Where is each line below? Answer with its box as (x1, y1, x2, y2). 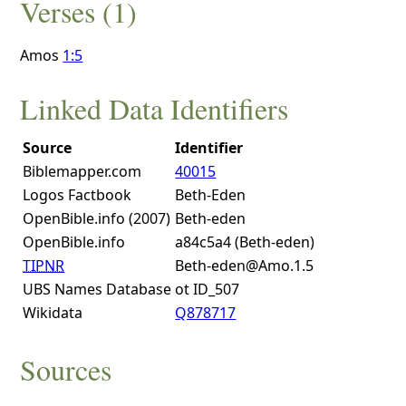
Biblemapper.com (23, 161, 142, 182)
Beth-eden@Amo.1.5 (175, 256, 314, 276)
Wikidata (23, 303, 83, 324)
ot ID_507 (175, 279, 240, 300)
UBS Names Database (23, 279, 172, 300)
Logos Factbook (23, 185, 132, 206)
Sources (20, 349, 112, 389)
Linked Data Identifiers (20, 89, 289, 129)
